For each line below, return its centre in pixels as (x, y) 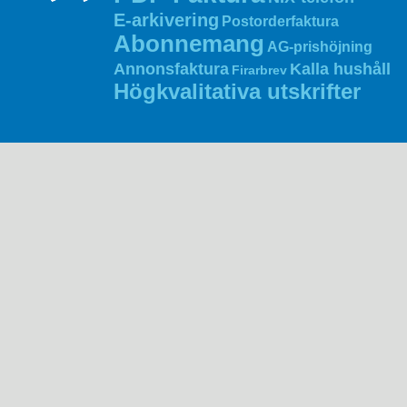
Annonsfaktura (171, 69)
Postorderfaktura (280, 21)
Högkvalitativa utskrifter (237, 91)
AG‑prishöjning (320, 47)
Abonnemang (189, 44)
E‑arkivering (166, 20)
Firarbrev (259, 70)
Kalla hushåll (340, 69)
